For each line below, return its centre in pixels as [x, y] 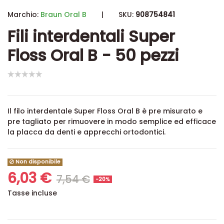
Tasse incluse [32, 193]
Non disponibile [37, 162]
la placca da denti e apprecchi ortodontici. [86, 132]
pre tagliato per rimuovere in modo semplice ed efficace [112, 122]
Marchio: [23, 14]
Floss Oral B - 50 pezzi [93, 55]
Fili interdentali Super [91, 36]
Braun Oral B [63, 14]
